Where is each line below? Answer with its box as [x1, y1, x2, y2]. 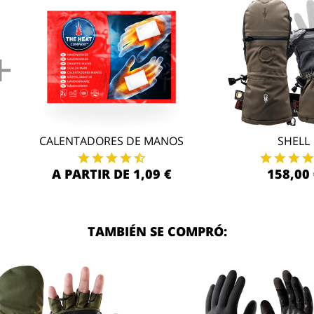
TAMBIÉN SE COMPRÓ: [87, 223, 227, 240]
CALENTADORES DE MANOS [39, 133, 184, 149]
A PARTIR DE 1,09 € [51, 165, 172, 182]
